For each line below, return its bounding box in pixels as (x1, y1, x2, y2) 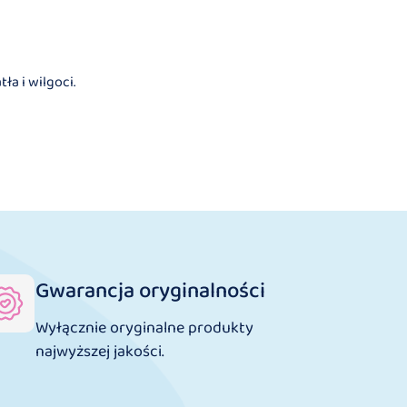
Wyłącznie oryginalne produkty (35, 314, 254, 341)
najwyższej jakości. (35, 338, 165, 364)
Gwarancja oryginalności (35, 273, 266, 309)
